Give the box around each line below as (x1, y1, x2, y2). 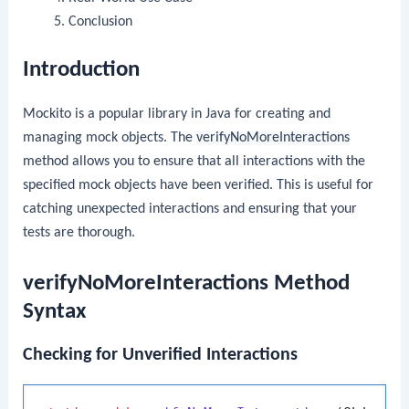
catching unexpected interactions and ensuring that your (23, 202, 358, 217)
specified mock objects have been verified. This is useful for (23, 178, 374, 194)
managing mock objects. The (23, 131, 197, 146)
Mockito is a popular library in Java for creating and (23, 107, 331, 122)
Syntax (23, 299, 87, 323)
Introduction (23, 58, 141, 82)
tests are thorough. (23, 225, 136, 241)
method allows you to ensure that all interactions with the (23, 154, 366, 170)
